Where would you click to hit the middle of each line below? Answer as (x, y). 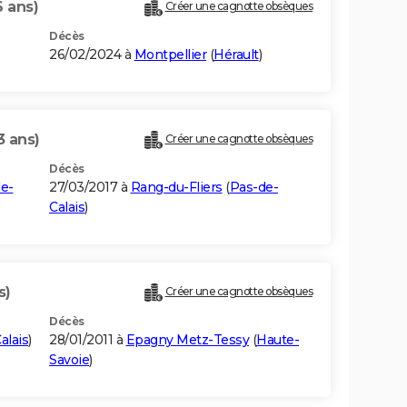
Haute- (278, 340)
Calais (67, 208)
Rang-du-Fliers (176, 188)
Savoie (69, 360)
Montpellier (170, 55)
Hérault (236, 55)
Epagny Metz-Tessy (187, 340)
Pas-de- (253, 188)
